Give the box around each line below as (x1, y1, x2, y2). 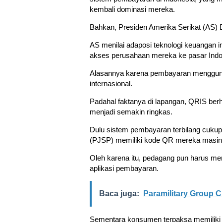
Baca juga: (99, 189, 139, 198)
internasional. (90, 79, 132, 88)
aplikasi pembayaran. (90, 164, 159, 172)
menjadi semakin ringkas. (90, 108, 172, 116)
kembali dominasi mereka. (90, 5, 175, 13)
